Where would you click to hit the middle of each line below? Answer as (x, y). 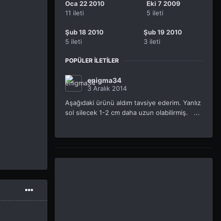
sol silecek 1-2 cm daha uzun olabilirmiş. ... (132, 113)
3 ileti (152, 42)
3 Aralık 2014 (107, 89)
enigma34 (104, 80)
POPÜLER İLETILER (92, 61)
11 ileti (74, 13)
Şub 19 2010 (163, 32)
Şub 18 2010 (84, 32)
